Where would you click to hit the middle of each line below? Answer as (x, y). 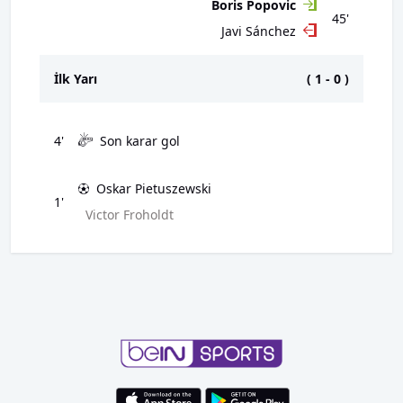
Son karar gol (140, 141)
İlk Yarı (76, 79)
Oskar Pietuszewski (154, 188)
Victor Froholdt (130, 215)
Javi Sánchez (259, 31)
